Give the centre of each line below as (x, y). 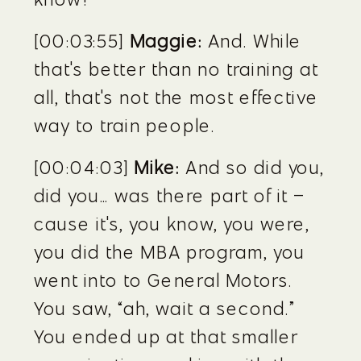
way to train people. (125, 125)
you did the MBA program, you (170, 252)
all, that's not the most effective (176, 97)
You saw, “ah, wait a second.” (164, 308)
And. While (252, 41)
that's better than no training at (176, 69)
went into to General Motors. (164, 280)
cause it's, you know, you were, (172, 224)
